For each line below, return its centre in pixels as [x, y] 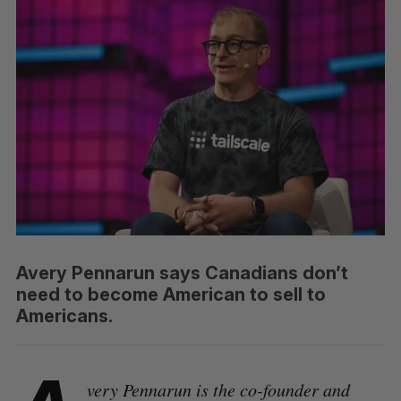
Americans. [64, 316]
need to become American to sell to [171, 294]
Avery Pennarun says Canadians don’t [182, 273]
